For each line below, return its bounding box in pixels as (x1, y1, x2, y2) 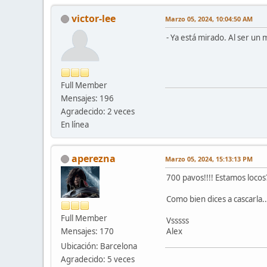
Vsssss (166, 215, 189, 226)
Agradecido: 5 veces (61, 253, 135, 265)
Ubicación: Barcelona (61, 240, 137, 252)
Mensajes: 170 (61, 225, 114, 237)
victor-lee (72, 11, 116, 25)
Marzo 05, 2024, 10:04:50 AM (165, 14, 253, 23)
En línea (61, 119, 89, 130)
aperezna (72, 151, 116, 165)
